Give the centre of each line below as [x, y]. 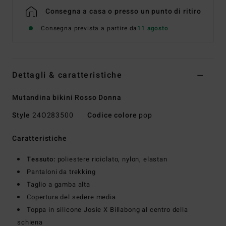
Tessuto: [41, 159]
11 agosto [153, 29]
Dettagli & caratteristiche [67, 75]
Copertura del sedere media [71, 197]
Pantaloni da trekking [61, 172]
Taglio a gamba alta [59, 185]
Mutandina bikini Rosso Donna [67, 98]
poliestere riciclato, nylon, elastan [111, 159]
